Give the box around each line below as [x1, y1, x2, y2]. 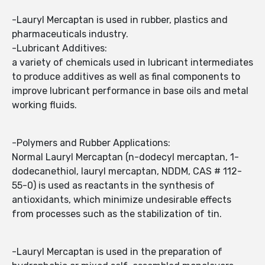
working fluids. [12, 99, 77, 111]
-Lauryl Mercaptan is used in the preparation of [12, 246, 222, 258]
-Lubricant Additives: [12, 43, 109, 54]
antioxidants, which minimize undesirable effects [12, 194, 231, 206]
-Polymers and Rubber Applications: [12, 137, 170, 149]
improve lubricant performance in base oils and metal [12, 85, 248, 97]
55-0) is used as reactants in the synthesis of [12, 180, 215, 192]
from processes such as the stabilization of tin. [12, 208, 222, 220]
